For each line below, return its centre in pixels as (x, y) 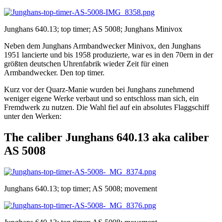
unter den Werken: (33, 116)
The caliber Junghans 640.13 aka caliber (107, 138)
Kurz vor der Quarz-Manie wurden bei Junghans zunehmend (99, 90)
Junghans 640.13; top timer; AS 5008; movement (81, 189)
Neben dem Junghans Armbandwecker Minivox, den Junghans (102, 46)
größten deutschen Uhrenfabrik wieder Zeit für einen (86, 64)
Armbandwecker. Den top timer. (54, 73)
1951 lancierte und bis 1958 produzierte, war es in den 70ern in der (109, 55)
